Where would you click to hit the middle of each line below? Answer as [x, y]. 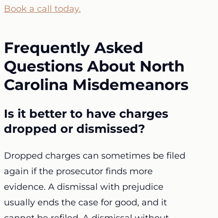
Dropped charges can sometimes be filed [95, 156]
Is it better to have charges [86, 114]
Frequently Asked [73, 47]
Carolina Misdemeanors [96, 84]
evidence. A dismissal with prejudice [84, 187]
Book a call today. [42, 9]
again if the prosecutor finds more [78, 172]
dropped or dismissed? [74, 129]
